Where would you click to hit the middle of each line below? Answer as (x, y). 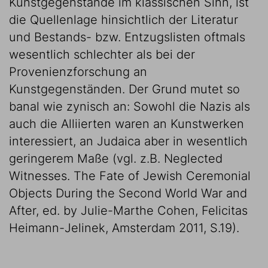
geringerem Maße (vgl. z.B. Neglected (116, 159)
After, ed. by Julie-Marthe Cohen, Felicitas (128, 211)
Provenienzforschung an (78, 72)
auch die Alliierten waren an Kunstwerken (127, 124)
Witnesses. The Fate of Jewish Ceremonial (130, 176)
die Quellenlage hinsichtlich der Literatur (124, 20)
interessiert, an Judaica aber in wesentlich (128, 141)
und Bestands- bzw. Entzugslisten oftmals (127, 37)
